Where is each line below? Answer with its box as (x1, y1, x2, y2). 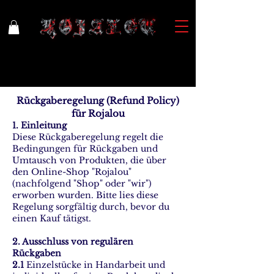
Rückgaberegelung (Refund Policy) (17, 95, 179, 106)
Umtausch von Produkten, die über (12, 155, 166, 166)
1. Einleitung (12, 120, 67, 131)
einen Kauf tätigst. (12, 213, 91, 224)
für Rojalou (71, 108, 125, 119)
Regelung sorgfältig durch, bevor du (12, 201, 169, 212)
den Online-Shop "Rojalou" (12, 166, 131, 177)
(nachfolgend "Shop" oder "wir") (12, 178, 152, 189)
